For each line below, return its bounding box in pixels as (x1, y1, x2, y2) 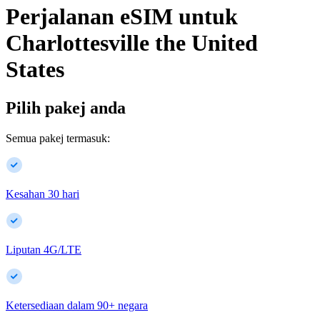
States (6, 56, 64, 83)
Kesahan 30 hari (6, 187, 79, 200)
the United (155, 30, 258, 56)
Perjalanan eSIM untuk (6, 4, 238, 30)
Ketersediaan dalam (6, 299, 94, 311)
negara (118, 299, 148, 311)
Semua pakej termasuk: (6, 131, 110, 144)
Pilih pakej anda (6, 98, 126, 117)
